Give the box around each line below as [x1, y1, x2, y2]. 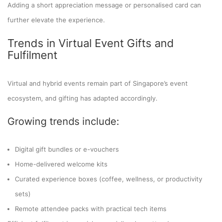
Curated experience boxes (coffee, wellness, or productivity [15, 174, 202, 183]
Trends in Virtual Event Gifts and [7, 36, 174, 50]
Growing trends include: [7, 115, 119, 127]
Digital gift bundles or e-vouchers [15, 145, 119, 153]
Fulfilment [7, 48, 57, 61]
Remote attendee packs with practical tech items [15, 204, 166, 213]
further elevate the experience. [7, 15, 105, 24]
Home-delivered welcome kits [15, 160, 108, 168]
